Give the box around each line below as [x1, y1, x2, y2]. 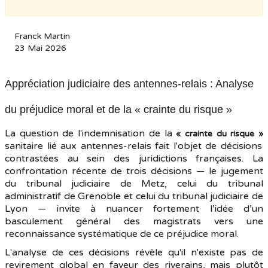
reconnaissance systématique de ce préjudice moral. [5, 228, 239, 240]
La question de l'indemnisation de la [5, 127, 176, 139]
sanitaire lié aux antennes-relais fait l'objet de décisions [5, 140, 262, 152]
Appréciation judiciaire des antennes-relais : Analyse [5, 78, 254, 90]
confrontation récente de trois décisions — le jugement [5, 165, 263, 177]
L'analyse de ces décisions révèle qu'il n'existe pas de [5, 246, 263, 258]
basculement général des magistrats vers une [5, 215, 263, 227]
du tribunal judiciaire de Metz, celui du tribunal [5, 178, 263, 190]
